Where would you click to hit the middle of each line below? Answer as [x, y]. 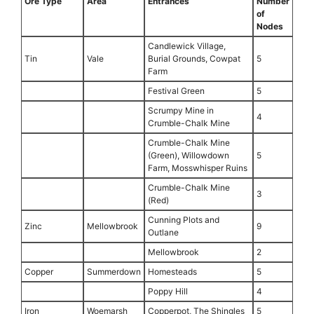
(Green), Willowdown [189, 156]
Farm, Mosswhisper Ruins [198, 168]
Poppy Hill [168, 292]
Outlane [163, 233]
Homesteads [172, 272]
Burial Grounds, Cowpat [194, 59]
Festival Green [176, 91]
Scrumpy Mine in [181, 111]
